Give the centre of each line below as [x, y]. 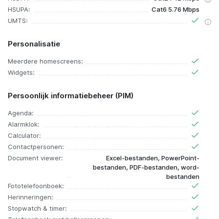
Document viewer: [35, 158]
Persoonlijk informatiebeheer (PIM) [71, 96]
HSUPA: [19, 10]
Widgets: [21, 73]
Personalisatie [34, 44]
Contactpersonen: [36, 147]
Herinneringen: [31, 197]
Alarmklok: [24, 124]
